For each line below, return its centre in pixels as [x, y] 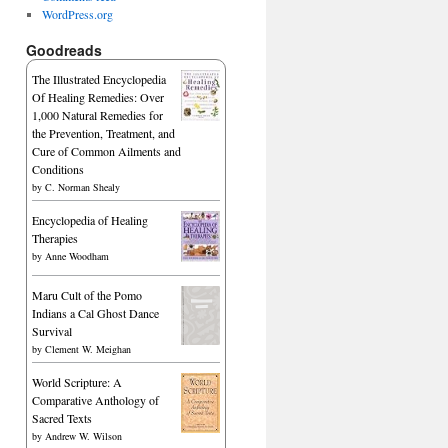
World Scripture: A [77, 382]
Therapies [55, 238]
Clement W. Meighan [88, 349]
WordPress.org [77, 14]
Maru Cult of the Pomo [87, 295]
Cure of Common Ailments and [106, 151]
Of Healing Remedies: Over [98, 97]
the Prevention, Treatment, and [103, 133]
